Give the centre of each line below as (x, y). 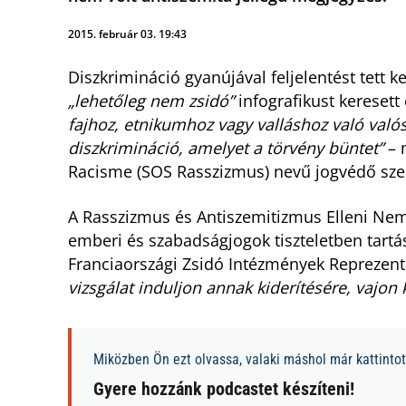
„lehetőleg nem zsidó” (151, 101)
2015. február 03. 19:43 (127, 34)
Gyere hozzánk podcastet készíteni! (224, 389)
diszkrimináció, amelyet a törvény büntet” (226, 148)
